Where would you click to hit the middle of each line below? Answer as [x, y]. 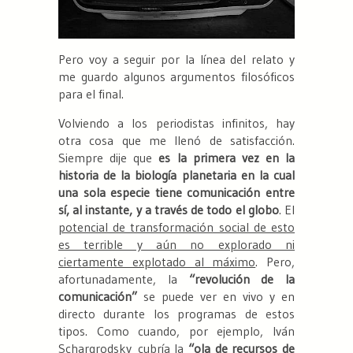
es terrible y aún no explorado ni [176, 245]
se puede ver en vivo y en [216, 297]
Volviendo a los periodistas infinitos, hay [176, 123]
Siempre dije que [109, 158]
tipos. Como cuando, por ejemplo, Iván [176, 331]
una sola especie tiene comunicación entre [176, 193]
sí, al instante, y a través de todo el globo [169, 210]
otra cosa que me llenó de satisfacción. [176, 141]
